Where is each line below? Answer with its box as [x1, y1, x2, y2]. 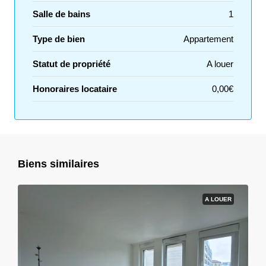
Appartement [183, 34, 233, 44]
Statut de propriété [33, 59, 110, 69]
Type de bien [33, 34, 85, 44]
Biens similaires [18, 158, 99, 170]
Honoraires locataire [33, 84, 117, 94]
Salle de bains [33, 9, 90, 19]
